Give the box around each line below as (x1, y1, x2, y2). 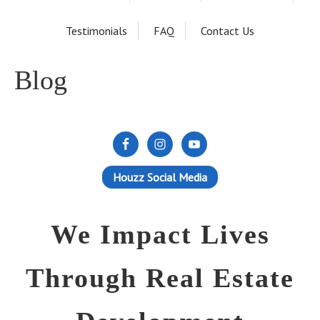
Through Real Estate (26, 263, 294, 293)
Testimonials (66, 24, 127, 38)
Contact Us (201, 24, 254, 38)
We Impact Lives (50, 219, 270, 249)
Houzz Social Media (113, 170, 207, 184)
